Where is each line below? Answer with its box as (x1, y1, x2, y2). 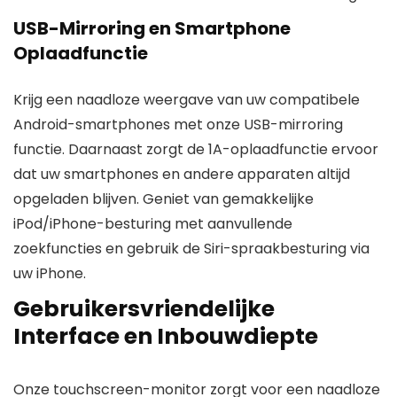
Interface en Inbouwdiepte (13, 321, 318, 353)
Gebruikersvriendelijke (13, 293, 275, 325)
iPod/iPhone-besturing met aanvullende (13, 214, 292, 235)
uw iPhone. (13, 263, 86, 284)
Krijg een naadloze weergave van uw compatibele (13, 90, 360, 111)
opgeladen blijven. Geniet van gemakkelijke (13, 189, 314, 210)
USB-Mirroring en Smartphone (13, 16, 291, 42)
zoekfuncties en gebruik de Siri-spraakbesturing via (13, 238, 370, 260)
